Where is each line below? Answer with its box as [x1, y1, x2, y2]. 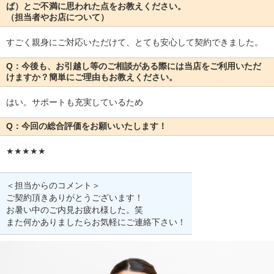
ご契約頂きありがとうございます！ [6, 193, 143, 203]
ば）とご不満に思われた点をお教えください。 [6, 1, 186, 12]
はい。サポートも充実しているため [6, 97, 143, 108]
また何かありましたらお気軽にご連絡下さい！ [6, 217, 186, 228]
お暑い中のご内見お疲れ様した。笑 [6, 205, 143, 215]
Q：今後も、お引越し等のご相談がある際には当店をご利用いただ [6, 61, 261, 72]
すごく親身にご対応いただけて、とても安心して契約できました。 [6, 37, 263, 48]
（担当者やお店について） [6, 12, 109, 23]
